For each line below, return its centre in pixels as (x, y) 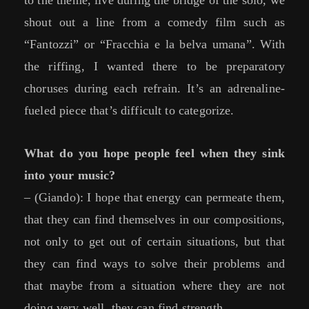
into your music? (70, 176)
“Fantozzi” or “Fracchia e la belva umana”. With (154, 44)
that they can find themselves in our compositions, (154, 220)
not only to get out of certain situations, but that (154, 242)
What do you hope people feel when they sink (154, 153)
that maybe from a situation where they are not (154, 286)
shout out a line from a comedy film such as (154, 22)
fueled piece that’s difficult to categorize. (129, 111)
